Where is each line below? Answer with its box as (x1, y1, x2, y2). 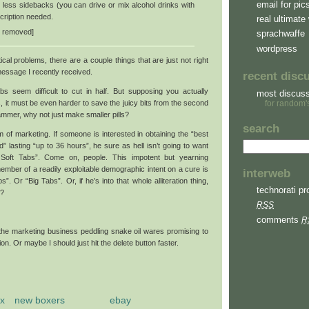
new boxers (14, 295, 65, 306)
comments (257, 214, 301, 225)
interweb (243, 166, 290, 180)
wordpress (257, 43, 297, 54)
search (243, 122, 279, 136)
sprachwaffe (257, 28, 305, 39)
